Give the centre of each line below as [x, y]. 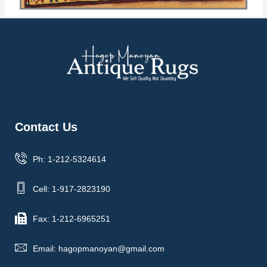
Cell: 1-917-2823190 [72, 189]
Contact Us [46, 127]
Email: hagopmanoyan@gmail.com [99, 248]
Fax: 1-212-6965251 [72, 218]
